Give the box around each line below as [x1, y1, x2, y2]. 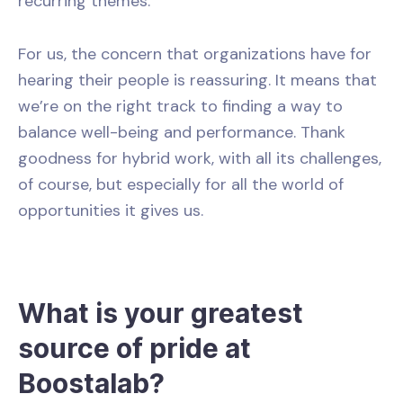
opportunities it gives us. [18, 200, 203, 222]
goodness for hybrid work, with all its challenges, [18, 148, 381, 170]
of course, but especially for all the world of [18, 174, 344, 196]
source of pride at [18, 332, 251, 365]
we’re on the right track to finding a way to [18, 95, 343, 118]
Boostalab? [18, 367, 165, 400]
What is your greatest [18, 297, 303, 330]
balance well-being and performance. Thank [18, 121, 345, 144]
